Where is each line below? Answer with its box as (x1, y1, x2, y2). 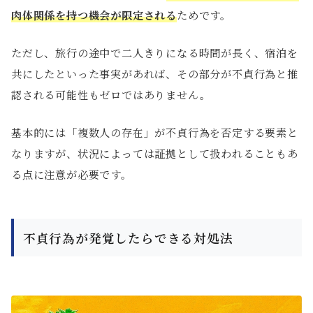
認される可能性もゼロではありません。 (11, 87, 211, 103)
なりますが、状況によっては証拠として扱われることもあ (11, 146, 298, 161)
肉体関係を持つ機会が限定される (11, 8, 177, 23)
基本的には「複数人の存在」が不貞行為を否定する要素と (11, 125, 298, 140)
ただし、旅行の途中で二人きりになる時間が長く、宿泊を (11, 45, 298, 61)
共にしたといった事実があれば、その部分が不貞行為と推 (11, 66, 298, 82)
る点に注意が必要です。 (11, 167, 132, 182)
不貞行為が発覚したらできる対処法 (22, 228, 233, 247)
